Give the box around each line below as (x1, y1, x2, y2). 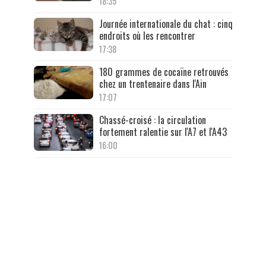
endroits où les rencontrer (99, 28, 195, 43)
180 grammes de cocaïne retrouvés (99, 64, 229, 79)
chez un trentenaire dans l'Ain (99, 76, 207, 91)
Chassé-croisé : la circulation (99, 112, 206, 127)
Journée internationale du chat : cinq (99, 16, 233, 31)
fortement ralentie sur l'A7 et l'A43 (99, 124, 227, 139)
